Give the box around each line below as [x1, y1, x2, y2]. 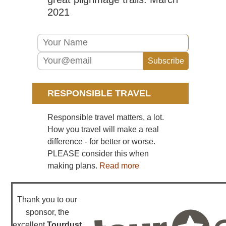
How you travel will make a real [47, 125, 159, 134]
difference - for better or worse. [47, 137, 155, 146]
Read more [99, 161, 139, 170]
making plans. [47, 161, 99, 170]
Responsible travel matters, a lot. [47, 112, 164, 122]
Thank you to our [17, 195, 78, 204]
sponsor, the [25, 207, 69, 216]
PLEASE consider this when [47, 149, 149, 158]
